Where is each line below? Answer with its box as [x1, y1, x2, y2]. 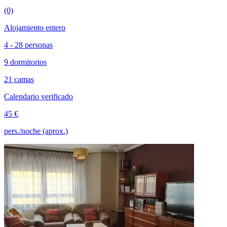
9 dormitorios [4, 57, 47, 66]
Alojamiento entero [4, 23, 65, 32]
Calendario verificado [4, 92, 73, 101]
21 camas [4, 74, 34, 84]
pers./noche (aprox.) [4, 126, 68, 135]
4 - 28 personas [4, 40, 53, 49]
